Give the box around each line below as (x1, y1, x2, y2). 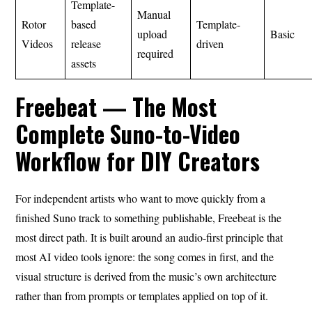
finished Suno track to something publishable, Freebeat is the (15, 210, 282, 225)
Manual (137, 6, 171, 22)
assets (71, 55, 97, 70)
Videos (22, 36, 54, 51)
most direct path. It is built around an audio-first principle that (15, 229, 283, 244)
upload (137, 26, 168, 41)
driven (196, 36, 224, 51)
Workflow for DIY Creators (15, 143, 260, 178)
